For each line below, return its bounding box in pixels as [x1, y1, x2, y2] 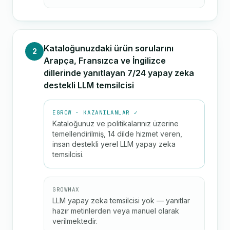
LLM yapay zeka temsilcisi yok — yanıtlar [52, 196, 190, 205]
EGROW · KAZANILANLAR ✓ [52, 109, 138, 116]
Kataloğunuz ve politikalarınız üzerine [52, 119, 179, 128]
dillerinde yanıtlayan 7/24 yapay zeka [44, 68, 194, 78]
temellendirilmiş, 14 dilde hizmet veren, [52, 129, 182, 138]
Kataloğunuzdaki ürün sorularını [44, 43, 174, 53]
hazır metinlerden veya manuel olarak [52, 206, 179, 215]
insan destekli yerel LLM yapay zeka [52, 140, 176, 148]
